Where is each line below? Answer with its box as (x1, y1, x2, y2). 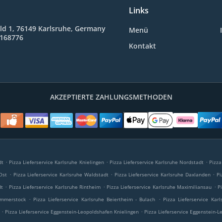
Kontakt (128, 41, 156, 51)
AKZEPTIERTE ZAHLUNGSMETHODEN (50, 92, 172, 102)
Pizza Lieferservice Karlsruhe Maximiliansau (107, 183, 212, 190)
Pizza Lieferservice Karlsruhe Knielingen (9, 159, 104, 166)
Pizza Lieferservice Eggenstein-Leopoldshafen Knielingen (4, 208, 139, 215)
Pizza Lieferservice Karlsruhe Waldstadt (13, 171, 109, 178)
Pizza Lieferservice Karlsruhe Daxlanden (114, 171, 211, 178)
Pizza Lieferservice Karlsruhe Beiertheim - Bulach (33, 196, 156, 203)
